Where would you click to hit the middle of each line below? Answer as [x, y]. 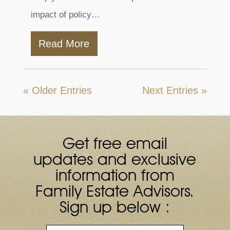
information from [115, 175]
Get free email [115, 143]
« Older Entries [57, 90]
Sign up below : [115, 206]
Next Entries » [175, 90]
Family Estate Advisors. [115, 190]
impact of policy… [65, 14]
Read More [64, 43]
